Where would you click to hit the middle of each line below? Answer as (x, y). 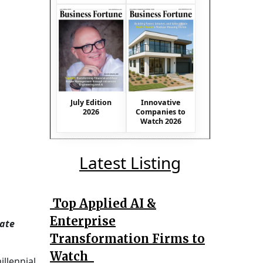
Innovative (161, 102)
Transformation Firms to (127, 238)
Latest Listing (130, 162)
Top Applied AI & (103, 203)
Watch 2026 (161, 121)
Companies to (161, 112)
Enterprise (83, 221)
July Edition (91, 102)
